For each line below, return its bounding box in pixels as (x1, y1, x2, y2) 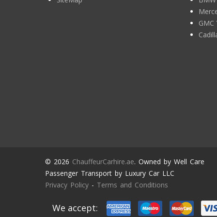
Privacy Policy (45, 180, 89, 189)
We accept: (52, 201, 105, 214)
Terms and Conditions (96, 180, 168, 189)
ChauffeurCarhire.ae (72, 157, 134, 166)
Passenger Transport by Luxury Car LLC (45, 169, 174, 178)
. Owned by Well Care (134, 157, 204, 166)
